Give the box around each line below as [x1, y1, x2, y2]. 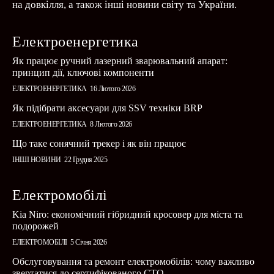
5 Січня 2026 [70, 238, 106, 247]
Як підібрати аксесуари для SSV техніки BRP [12, 103, 202, 114]
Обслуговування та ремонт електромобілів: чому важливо [12, 256, 254, 267]
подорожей [12, 221, 59, 232]
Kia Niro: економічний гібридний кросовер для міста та [12, 209, 243, 220]
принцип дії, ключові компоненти [12, 67, 154, 78]
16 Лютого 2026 [90, 84, 135, 94]
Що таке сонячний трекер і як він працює [12, 138, 186, 149]
